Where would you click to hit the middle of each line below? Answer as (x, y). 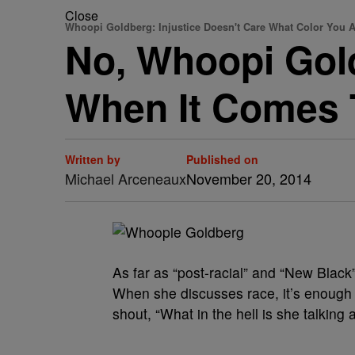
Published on (222, 159)
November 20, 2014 (249, 178)
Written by (93, 159)
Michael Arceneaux (126, 178)
